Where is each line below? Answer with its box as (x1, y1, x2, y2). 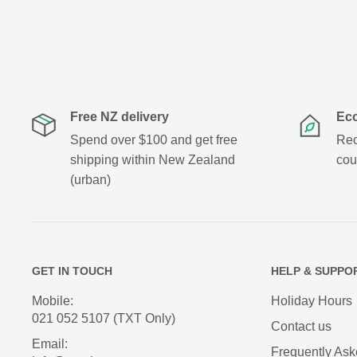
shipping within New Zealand (70, 153, 235, 167)
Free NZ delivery (70, 110, 169, 124)
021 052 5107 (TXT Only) (32, 311, 175, 325)
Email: (32, 336, 68, 351)
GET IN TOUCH (32, 265, 112, 277)
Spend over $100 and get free (70, 133, 237, 147)
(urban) (70, 173, 111, 186)
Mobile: (32, 293, 73, 308)
